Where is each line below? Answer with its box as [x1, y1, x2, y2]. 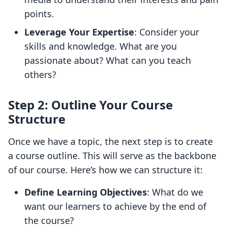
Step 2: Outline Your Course [8, 96, 173, 113]
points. [24, 8, 54, 20]
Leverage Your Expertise [24, 26, 134, 39]
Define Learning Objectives [24, 186, 147, 199]
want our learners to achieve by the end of [24, 200, 206, 213]
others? [24, 68, 56, 81]
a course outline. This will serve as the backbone [8, 149, 216, 162]
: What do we [147, 186, 203, 199]
